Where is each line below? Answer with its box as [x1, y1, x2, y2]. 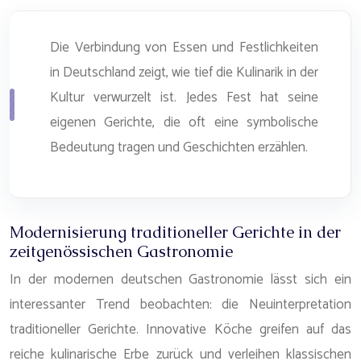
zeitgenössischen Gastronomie [10, 241, 233, 262]
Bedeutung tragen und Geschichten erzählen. [50, 136, 308, 159]
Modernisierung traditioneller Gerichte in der [10, 222, 341, 243]
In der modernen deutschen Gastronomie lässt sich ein [10, 268, 351, 291]
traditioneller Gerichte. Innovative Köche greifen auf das [10, 318, 351, 341]
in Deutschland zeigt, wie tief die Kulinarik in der [50, 61, 318, 84]
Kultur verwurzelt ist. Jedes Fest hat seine [50, 86, 318, 109]
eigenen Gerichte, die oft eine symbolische [50, 111, 318, 134]
